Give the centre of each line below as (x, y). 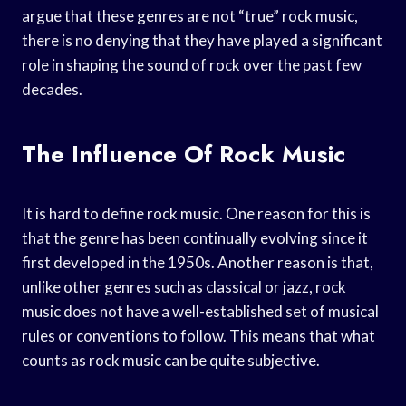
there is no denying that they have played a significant (202, 40)
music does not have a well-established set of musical (200, 311)
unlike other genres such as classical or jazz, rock (184, 286)
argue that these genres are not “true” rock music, (190, 15)
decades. (52, 89)
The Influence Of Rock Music (184, 154)
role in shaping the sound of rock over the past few (192, 64)
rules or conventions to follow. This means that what (198, 335)
